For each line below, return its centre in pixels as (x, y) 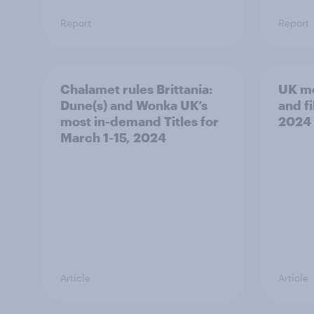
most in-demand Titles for (139, 121)
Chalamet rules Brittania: (136, 89)
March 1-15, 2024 (113, 137)
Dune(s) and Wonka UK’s (134, 105)
